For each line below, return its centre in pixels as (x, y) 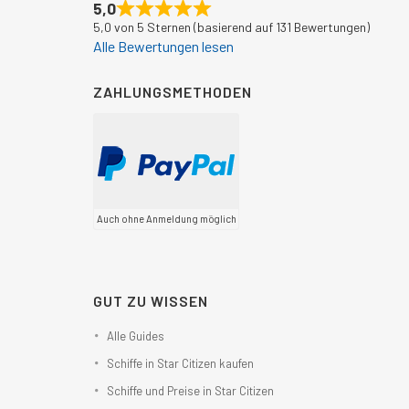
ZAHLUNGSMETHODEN (173, 91)
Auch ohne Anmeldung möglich (166, 218)
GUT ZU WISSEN (151, 300)
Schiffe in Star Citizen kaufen (180, 363)
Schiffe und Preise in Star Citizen (190, 390)
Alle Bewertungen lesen (163, 46)
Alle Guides (136, 336)
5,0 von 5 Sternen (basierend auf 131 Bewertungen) (231, 26)
